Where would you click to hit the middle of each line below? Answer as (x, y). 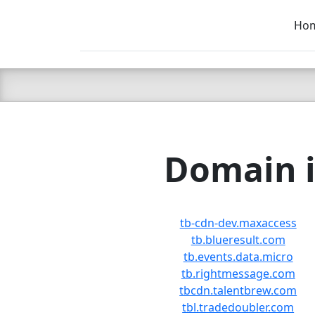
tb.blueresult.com (238, 240)
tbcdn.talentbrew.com (238, 290)
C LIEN (147, 46)
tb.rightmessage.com (238, 274)
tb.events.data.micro (238, 257)
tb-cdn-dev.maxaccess (238, 223)
